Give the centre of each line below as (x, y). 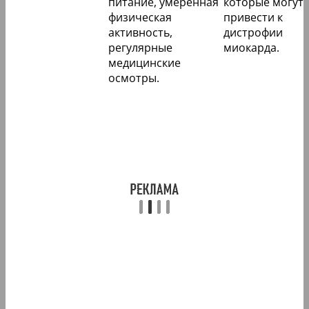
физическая (140, 18)
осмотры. (134, 78)
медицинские (144, 63)
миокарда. (251, 48)
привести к (253, 18)
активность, (140, 33)
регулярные (140, 48)
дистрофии (253, 33)
